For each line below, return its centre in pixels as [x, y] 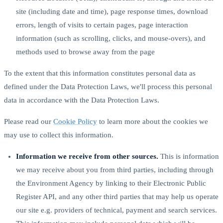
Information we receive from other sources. [87, 156]
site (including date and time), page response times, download [112, 11]
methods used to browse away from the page [85, 52]
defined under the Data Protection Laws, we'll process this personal [108, 86]
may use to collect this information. [59, 135]
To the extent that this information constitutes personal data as [100, 73]
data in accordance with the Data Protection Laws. [82, 100]
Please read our [28, 121]
